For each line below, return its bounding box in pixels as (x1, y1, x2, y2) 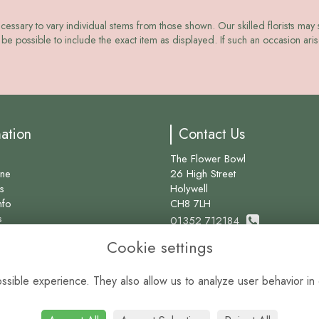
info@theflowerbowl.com (170, 239, 281, 256)
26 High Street (170, 165, 236, 182)
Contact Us (179, 123, 245, 145)
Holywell (170, 180, 208, 197)
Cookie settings (106, 236, 213, 259)
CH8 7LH (170, 195, 211, 211)
